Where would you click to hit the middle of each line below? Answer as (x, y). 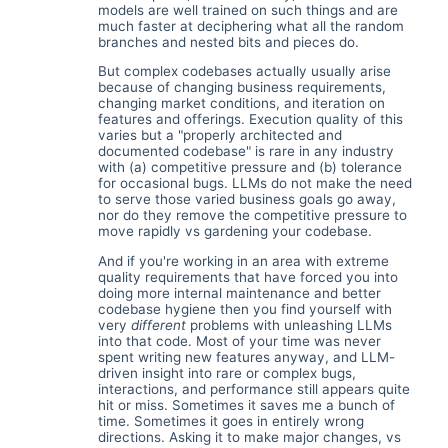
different (158, 324)
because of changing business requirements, (241, 87)
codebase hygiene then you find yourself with (244, 308)
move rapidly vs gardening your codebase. (234, 231)
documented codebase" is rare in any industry (245, 151)
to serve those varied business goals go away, (246, 199)
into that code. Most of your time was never (239, 340)
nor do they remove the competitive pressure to (252, 215)
